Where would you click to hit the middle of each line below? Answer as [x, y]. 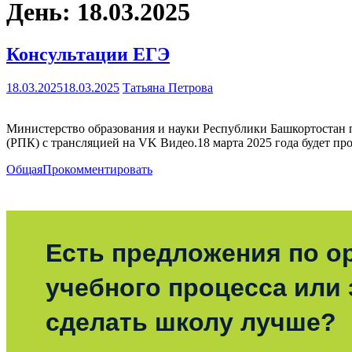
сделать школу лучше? [191, 322]
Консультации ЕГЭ [88, 54]
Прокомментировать [97, 169]
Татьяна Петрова [168, 87]
